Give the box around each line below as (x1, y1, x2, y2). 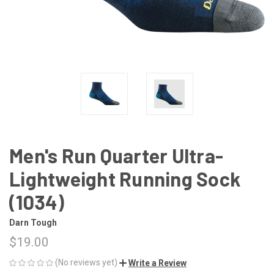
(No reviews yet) (55, 257, 117, 267)
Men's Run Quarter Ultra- (9, 143, 223, 167)
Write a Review (128, 257, 187, 268)
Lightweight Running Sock (9, 166, 240, 190)
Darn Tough (9, 217, 57, 228)
